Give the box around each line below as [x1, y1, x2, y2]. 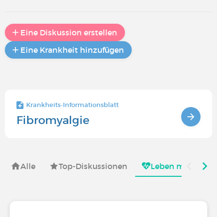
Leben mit [151, 161, 190, 171]
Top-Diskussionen [59, 161, 127, 171]
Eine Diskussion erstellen [20, 28, 117, 37]
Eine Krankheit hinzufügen [20, 45, 124, 55]
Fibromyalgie [16, 113, 90, 127]
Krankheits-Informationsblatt [26, 101, 119, 109]
